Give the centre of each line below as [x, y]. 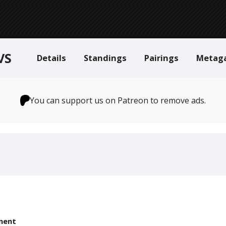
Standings [105, 58]
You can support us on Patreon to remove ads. [118, 100]
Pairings [161, 58]
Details [51, 58]
